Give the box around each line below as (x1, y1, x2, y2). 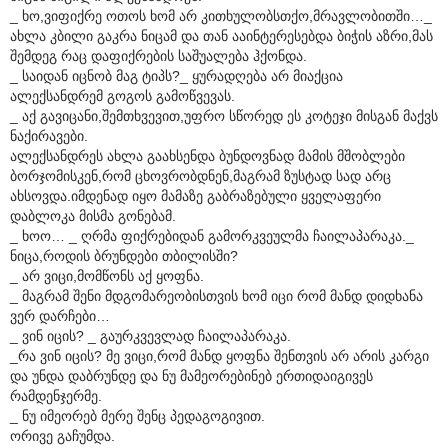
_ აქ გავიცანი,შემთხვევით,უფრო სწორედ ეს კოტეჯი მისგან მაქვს (10, 107, 438, 124)
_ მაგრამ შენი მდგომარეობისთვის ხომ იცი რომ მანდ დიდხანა (10, 287, 423, 304)
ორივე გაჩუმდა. (10, 427, 115, 444)
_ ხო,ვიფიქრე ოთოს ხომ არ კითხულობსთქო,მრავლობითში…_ (10, 7, 432, 24)
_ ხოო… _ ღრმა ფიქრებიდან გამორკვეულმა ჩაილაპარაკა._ (10, 227, 414, 244)
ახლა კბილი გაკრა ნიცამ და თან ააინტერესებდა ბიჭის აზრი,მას (10, 27, 433, 44)
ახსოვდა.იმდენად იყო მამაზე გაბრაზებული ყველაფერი (10, 187, 381, 204)
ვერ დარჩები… (10, 307, 110, 324)
